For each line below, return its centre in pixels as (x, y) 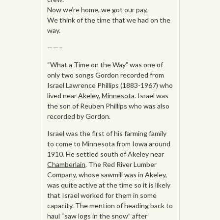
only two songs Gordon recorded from (106, 75)
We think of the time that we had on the (109, 20)
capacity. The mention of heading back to (110, 206)
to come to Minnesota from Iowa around (109, 144)
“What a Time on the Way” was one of (105, 65)
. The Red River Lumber (121, 165)
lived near (63, 96)
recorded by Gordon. (79, 116)
